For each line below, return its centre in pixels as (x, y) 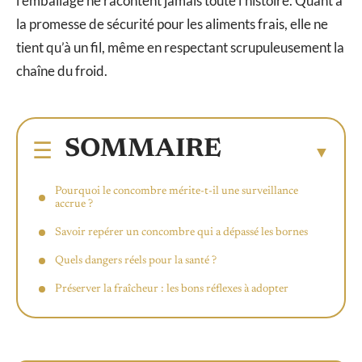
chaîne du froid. (62, 71)
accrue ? (74, 204)
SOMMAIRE (143, 149)
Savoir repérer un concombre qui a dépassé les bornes (181, 232)
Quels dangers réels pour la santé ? (136, 261)
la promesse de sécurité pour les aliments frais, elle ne (172, 24)
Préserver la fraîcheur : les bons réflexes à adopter (172, 289)
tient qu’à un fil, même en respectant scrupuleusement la (180, 48)
